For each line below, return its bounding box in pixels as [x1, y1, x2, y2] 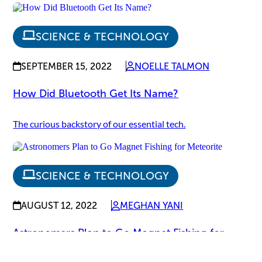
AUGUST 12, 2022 [21, 199, 98, 211]
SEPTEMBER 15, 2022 [21, 60, 112, 72]
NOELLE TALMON [135, 60, 210, 72]
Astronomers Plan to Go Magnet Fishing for [13, 226, 225, 240]
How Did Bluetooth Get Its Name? [13, 87, 179, 100]
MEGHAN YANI [120, 200, 184, 212]
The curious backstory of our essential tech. [13, 118, 186, 129]
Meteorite [13, 242, 60, 256]
